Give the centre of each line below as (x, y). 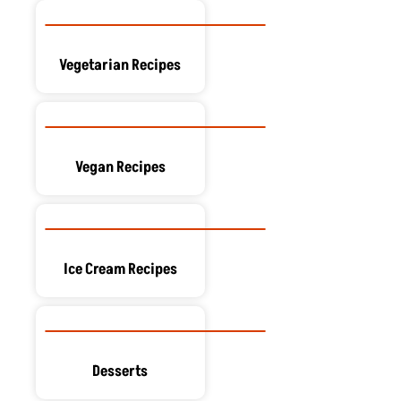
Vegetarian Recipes (120, 65)
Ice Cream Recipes (120, 269)
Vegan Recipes (120, 167)
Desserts (120, 371)
